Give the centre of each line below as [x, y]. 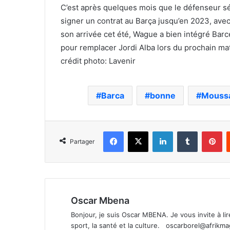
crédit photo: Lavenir [98, 61]
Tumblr [208, 131]
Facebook [139, 131]
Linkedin [186, 131]
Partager [82, 141]
